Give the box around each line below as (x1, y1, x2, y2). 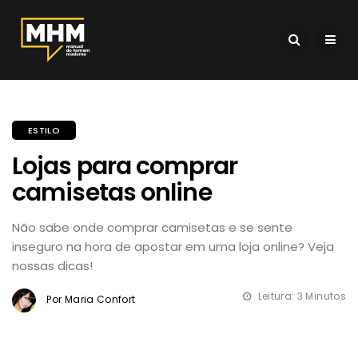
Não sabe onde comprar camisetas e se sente (12, 219, 292, 236)
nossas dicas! (12, 257, 93, 274)
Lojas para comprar (12, 149, 237, 183)
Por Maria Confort (44, 292, 136, 306)
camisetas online (12, 176, 212, 209)
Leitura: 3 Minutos (255, 289, 346, 303)
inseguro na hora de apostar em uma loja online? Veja (12, 238, 334, 255)
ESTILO (28, 124, 60, 137)
